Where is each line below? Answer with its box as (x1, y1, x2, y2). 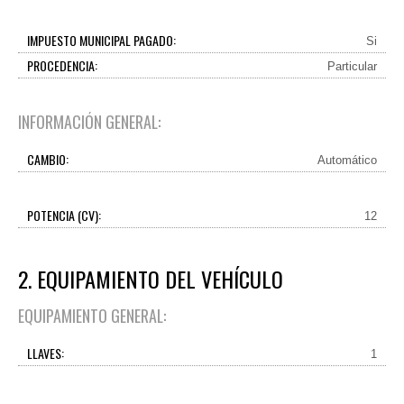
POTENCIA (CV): (27, 206, 101, 225)
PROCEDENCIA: (27, 56, 97, 75)
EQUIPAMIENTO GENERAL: (18, 304, 166, 327)
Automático (317, 153, 377, 167)
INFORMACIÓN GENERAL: (18, 110, 161, 133)
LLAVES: (27, 344, 64, 363)
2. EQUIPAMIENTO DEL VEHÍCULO (18, 262, 283, 295)
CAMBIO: (27, 150, 69, 169)
